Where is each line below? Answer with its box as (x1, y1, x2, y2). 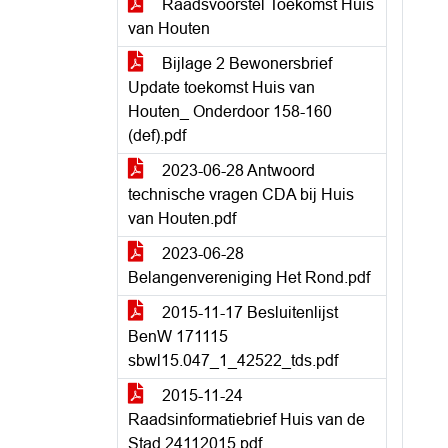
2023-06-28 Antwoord (158, 162, 315, 179)
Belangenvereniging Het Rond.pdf (128, 269, 370, 286)
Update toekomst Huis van (128, 79, 315, 96)
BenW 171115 (128, 328, 228, 345)
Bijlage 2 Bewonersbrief (158, 55, 332, 72)
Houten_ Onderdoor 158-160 (128, 103, 332, 120)
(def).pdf (128, 127, 186, 144)
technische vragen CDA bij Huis (128, 186, 354, 203)
